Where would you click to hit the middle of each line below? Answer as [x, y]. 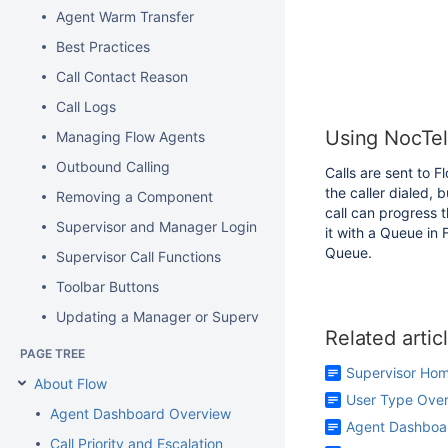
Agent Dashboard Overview [140, 413]
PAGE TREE [52, 353]
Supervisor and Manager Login [156, 226]
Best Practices [103, 46]
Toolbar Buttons [107, 286]
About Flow [70, 383]
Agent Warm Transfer [125, 16]
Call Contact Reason [122, 76]
